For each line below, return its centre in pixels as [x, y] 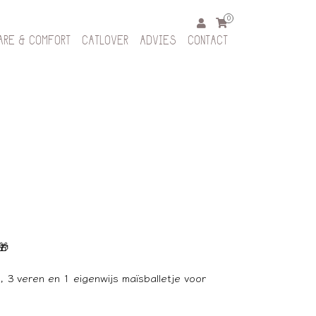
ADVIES [158, 42]
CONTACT [208, 42]
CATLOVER [105, 42]
